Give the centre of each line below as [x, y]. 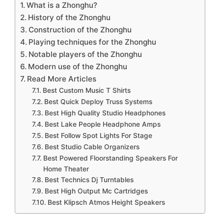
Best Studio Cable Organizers [92, 147]
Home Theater [66, 169]
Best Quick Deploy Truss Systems [98, 102]
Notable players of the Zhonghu [85, 54]
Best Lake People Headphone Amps [102, 124]
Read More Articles [62, 79]
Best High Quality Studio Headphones [105, 113]
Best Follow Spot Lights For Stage [98, 136]
